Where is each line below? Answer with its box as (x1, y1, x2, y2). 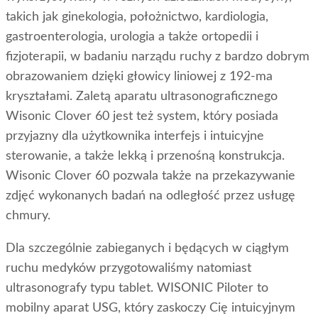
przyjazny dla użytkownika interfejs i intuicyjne (6, 130, 264, 143)
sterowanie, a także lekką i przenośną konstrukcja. (6, 150, 285, 163)
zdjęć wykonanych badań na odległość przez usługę (6, 190, 295, 203)
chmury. (6, 209, 50, 223)
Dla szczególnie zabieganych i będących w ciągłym (6, 242, 289, 256)
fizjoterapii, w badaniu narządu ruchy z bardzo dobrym (6, 50, 309, 64)
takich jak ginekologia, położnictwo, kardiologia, (6, 11, 268, 24)
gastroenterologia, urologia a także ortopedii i (6, 31, 258, 44)
